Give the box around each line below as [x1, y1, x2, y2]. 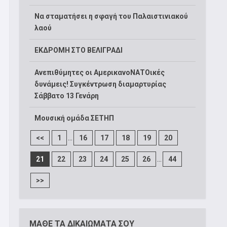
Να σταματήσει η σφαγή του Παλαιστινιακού [34, 12, 188, 20]
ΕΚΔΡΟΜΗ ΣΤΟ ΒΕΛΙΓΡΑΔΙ [34, 46, 123, 54]
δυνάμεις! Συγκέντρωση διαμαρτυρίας [34, 80, 166, 88]
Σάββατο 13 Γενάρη [34, 91, 100, 100]
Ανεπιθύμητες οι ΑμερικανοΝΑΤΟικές [34, 68, 165, 77]
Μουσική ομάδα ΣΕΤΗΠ [34, 113, 114, 122]
